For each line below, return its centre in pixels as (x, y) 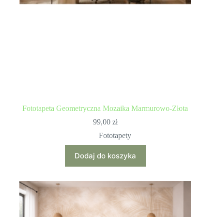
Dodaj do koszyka (105, 155)
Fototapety (115, 135)
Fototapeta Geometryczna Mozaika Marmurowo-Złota (105, 108)
